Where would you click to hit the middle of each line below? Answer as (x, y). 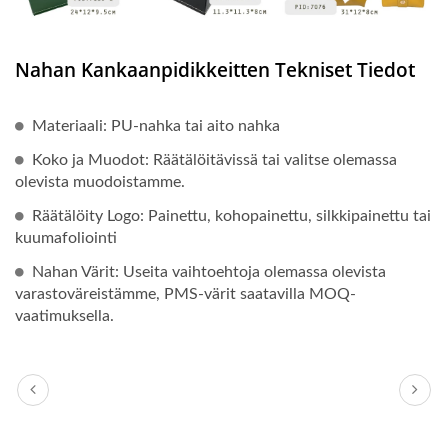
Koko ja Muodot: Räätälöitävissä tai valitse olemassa (214, 160)
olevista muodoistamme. (100, 182)
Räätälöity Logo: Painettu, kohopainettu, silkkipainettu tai (231, 216)
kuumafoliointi (66, 238)
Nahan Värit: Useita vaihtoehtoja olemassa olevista (209, 272)
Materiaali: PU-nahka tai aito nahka (156, 126)
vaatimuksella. (64, 316)
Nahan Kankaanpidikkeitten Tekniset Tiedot (215, 70)
